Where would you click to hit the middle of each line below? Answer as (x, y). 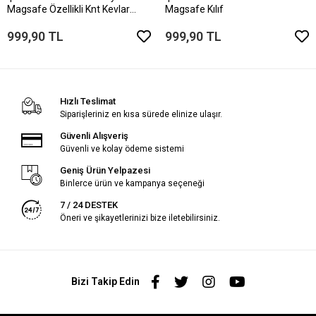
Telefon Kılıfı (35, 22)
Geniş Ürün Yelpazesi (105, 170)
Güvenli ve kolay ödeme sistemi (122, 148)
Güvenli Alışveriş (94, 135)
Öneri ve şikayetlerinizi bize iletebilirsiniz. (140, 218)
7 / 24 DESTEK (89, 205)
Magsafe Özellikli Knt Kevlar (68, 9)
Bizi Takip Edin (105, 282)
